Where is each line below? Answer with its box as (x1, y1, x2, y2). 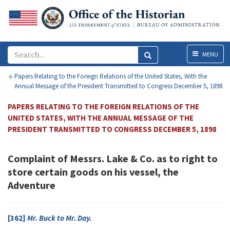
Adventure (8, 179, 55, 192)
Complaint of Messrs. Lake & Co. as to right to (8, 152, 218, 165)
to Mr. (55, 213, 78, 223)
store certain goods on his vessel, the (8, 165, 179, 179)
